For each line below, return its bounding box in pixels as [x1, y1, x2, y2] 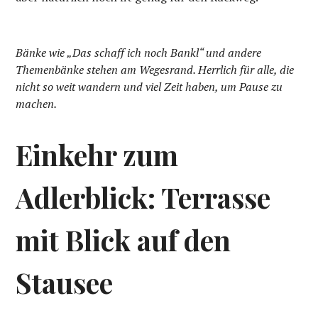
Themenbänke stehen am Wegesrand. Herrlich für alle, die [16, 61, 295, 77]
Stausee [16, 263, 114, 301]
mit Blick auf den [16, 221, 231, 258]
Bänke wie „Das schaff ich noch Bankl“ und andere [16, 44, 262, 60]
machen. [16, 95, 57, 111]
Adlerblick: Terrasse [16, 178, 271, 216]
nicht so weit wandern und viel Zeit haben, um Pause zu [16, 78, 283, 94]
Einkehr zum [16, 136, 179, 173]
